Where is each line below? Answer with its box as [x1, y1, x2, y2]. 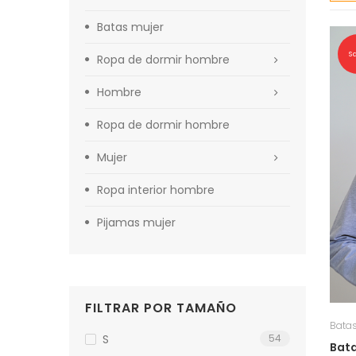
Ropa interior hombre [97, 181, 215, 198]
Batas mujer [97, 18, 164, 35]
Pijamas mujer [97, 214, 176, 230]
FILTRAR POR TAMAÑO [85, 298, 237, 317]
